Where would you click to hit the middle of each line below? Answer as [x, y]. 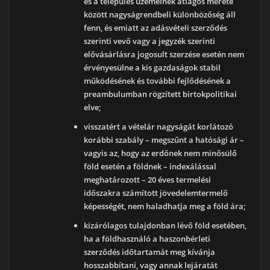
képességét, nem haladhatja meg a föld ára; [165, 206]
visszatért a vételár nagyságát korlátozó [159, 127]
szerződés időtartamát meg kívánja [150, 252]
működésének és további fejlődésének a [158, 81]
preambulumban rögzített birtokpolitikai [161, 94]
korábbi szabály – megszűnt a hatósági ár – [164, 140]
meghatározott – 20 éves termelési [148, 180]
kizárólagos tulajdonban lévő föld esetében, [165, 226]
